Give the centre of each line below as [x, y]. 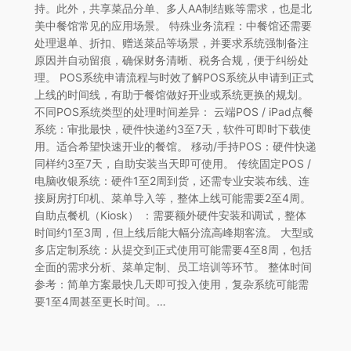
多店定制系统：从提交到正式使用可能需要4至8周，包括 [173, 249]
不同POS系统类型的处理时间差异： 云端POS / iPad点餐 [174, 111]
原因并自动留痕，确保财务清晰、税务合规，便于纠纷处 [171, 60]
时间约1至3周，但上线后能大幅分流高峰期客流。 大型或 [174, 232]
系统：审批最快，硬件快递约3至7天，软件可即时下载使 [172, 128]
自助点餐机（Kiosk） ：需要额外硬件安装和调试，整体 [170, 215]
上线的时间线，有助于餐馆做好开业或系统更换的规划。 [171, 94]
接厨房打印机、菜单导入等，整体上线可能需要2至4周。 [172, 197]
